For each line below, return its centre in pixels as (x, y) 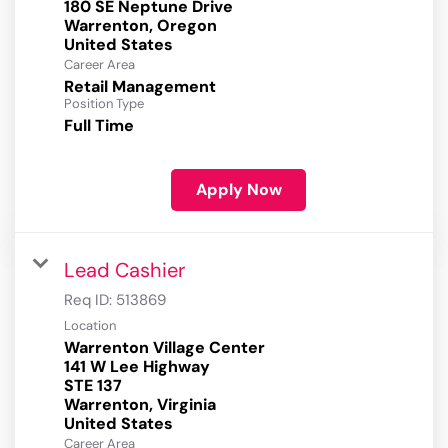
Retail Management (140, 87)
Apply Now (238, 190)
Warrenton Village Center (164, 348)
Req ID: (90, 300)
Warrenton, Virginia (140, 405)
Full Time (99, 126)
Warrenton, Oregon (140, 26)
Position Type (104, 104)
